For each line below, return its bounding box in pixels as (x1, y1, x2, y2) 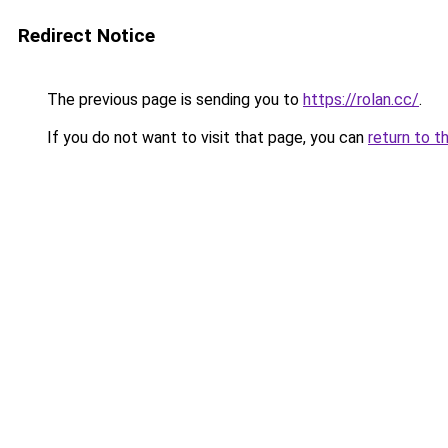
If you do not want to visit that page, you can (43, 128, 368, 147)
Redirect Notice (18, 24, 155, 47)
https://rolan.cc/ (303, 90, 419, 109)
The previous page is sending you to (43, 90, 303, 109)
